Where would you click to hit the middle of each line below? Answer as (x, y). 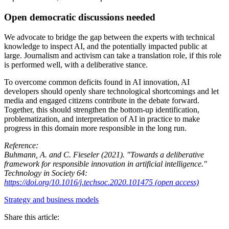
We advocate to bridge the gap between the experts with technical (109, 37)
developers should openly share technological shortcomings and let (111, 91)
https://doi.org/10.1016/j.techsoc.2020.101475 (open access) (101, 182)
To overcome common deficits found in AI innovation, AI (97, 82)
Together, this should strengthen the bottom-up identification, (102, 109)
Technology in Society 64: (46, 173)
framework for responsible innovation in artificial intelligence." (106, 164)
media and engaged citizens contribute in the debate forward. (102, 100)
